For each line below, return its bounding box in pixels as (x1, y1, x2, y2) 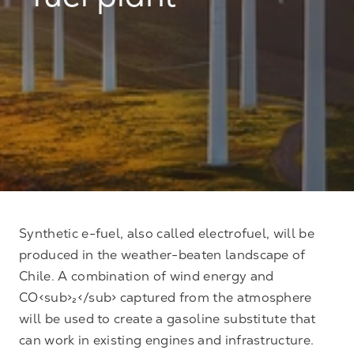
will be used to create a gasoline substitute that (19, 311, 316, 326)
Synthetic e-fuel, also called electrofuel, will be (19, 226, 315, 241)
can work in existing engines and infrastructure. (19, 333, 314, 348)
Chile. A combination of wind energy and (19, 269, 274, 284)
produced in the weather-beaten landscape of (19, 247, 306, 262)
